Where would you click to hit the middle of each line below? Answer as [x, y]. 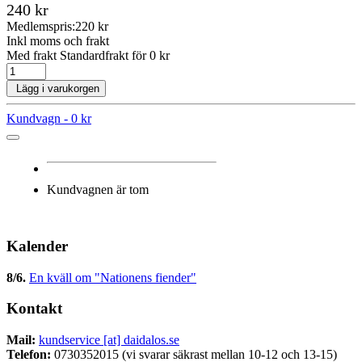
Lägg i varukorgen [56, 89]
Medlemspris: [41, 27]
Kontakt [34, 309]
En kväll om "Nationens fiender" [113, 277]
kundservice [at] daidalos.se [109, 340]
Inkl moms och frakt [58, 41]
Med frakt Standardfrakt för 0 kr [88, 56]
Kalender [37, 246]
